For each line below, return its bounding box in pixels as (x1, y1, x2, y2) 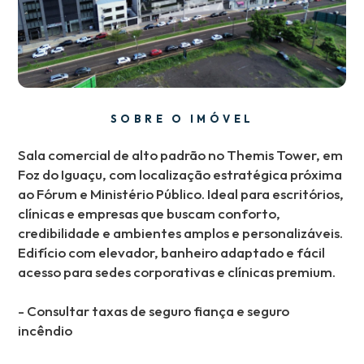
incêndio (18, 321, 73, 339)
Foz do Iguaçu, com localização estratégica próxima (18, 165, 343, 183)
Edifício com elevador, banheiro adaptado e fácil (18, 243, 326, 261)
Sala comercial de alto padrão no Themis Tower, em (18, 145, 344, 163)
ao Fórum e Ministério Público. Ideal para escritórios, (18, 184, 344, 202)
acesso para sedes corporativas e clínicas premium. (18, 262, 336, 280)
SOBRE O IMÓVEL (110, 111, 254, 125)
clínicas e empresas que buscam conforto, (18, 204, 281, 222)
